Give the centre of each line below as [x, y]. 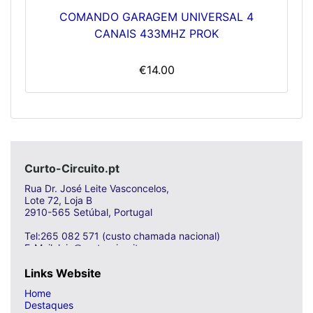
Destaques [49, 305]
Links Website [63, 273]
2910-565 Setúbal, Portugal [88, 212]
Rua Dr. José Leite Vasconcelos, [97, 188]
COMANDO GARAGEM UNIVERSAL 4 [156, 16]
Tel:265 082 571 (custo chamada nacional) [122, 235]
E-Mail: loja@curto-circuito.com [95, 247]
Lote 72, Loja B [58, 200]
